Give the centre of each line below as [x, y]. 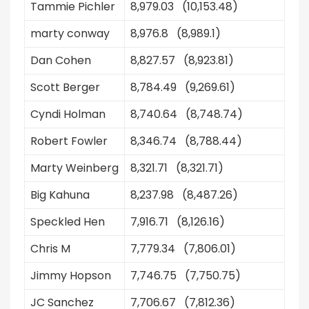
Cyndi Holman [68, 114]
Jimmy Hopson [71, 276]
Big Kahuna [60, 195]
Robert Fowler [69, 141]
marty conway [70, 33]
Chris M [50, 249]
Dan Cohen [61, 60]
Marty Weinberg [74, 168]
